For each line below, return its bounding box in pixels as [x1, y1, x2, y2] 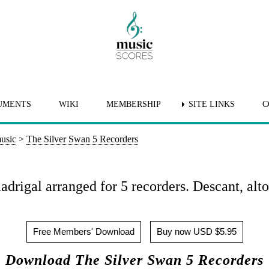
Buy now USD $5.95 [156, 226, 237, 237]
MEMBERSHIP [106, 99, 161, 109]
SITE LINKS [188, 99, 235, 109]
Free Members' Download [32, 226, 134, 237]
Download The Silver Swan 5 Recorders [5, 252, 264, 268]
